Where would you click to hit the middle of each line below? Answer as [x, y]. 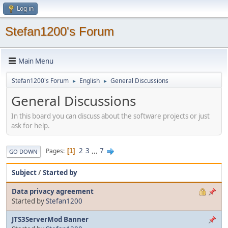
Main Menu [36, 61]
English [90, 81]
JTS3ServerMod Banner [50, 219]
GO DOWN [23, 151]
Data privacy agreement [53, 191]
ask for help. [31, 125]
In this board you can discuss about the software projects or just [110, 116]
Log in [25, 8]
